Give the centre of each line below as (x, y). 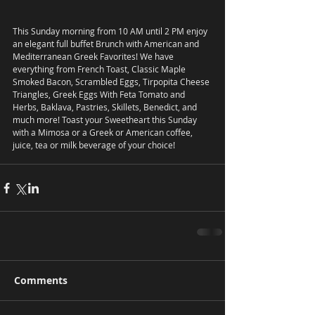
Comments (41, 281)
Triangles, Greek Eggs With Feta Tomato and (100, 95)
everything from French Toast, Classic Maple (100, 69)
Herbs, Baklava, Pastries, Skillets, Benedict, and (106, 107)
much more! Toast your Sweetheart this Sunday (106, 120)
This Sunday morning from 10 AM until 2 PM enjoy (111, 31)
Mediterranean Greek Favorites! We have (94, 57)
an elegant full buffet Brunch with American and (107, 44)
